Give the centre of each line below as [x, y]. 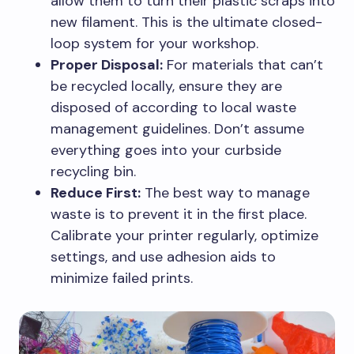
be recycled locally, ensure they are [166, 86]
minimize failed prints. [122, 278]
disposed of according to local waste [173, 107]
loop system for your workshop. [154, 43]
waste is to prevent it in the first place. [179, 214]
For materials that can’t [243, 64]
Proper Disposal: [107, 64]
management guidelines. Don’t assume [177, 128]
